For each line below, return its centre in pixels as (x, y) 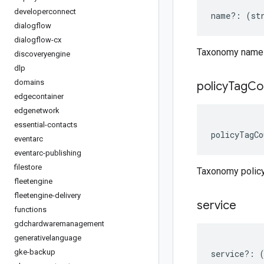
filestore (28, 167)
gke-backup (35, 252)
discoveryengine (42, 54)
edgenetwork (37, 110)
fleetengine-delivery (47, 195)
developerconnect (45, 11)
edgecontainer (39, 96)
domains (29, 82)
